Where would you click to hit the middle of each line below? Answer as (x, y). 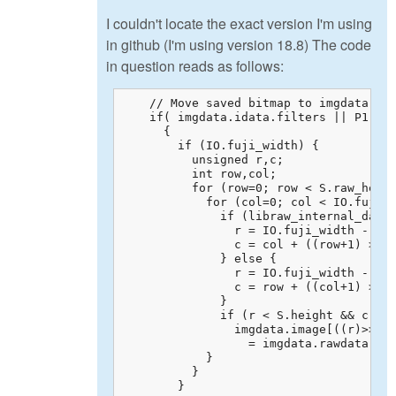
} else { (199, 258)
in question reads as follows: (195, 66)
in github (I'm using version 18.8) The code (239, 45)
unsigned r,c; (202, 159)
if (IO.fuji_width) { (220, 145)
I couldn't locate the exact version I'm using (239, 24)
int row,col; (199, 173)
